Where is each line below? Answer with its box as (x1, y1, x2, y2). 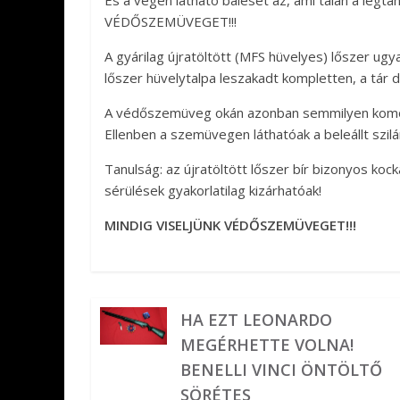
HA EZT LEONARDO (180, 309, 333, 330)
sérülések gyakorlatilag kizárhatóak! (104, 181, 321, 199)
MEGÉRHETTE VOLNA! (180, 334, 354, 355)
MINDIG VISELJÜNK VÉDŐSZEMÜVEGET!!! (104, 216, 356, 234)
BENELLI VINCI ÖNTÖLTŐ (180, 359, 383, 380)
